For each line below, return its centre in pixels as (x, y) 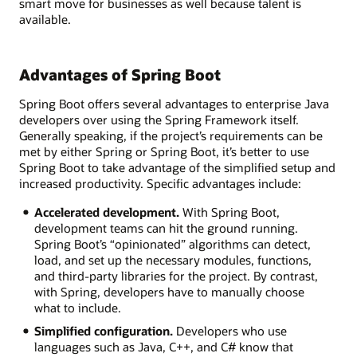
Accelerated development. (106, 212)
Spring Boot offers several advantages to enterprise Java (174, 103)
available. (45, 20)
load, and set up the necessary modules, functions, (173, 260)
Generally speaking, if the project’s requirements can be (171, 135)
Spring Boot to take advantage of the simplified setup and (177, 167)
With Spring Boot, (229, 212)
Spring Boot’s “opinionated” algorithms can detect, (172, 244)
